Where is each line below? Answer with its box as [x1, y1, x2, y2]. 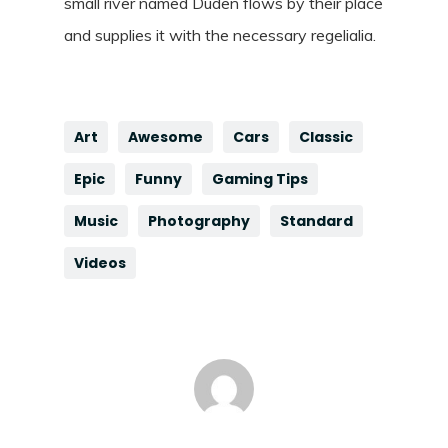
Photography [148, 211, 250, 232]
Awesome [128, 127, 203, 148]
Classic [299, 127, 353, 148]
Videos [74, 253, 126, 274]
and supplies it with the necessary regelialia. [64, 25, 377, 46]
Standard [280, 211, 353, 232]
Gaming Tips [212, 169, 308, 190]
